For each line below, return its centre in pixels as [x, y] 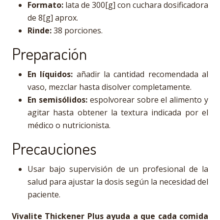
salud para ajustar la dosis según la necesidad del [118, 182]
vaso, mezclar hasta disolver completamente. [110, 87]
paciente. [44, 194]
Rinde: [40, 30]
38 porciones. [77, 30]
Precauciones [54, 148]
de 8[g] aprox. [53, 18]
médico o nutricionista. [69, 125]
